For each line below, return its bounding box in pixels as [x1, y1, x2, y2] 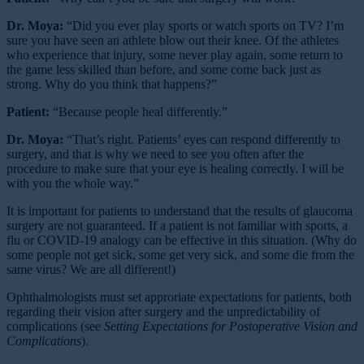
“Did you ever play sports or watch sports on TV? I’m [67, 18, 344, 32]
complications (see [6, 318, 104, 333]
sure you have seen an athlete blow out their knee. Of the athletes [6, 32, 339, 47]
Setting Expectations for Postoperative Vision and [104, 318, 357, 333]
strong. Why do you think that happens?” [6, 76, 217, 91]
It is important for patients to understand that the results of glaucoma [6, 203, 353, 218]
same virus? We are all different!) [6, 262, 175, 276]
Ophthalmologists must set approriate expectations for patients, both [6, 289, 352, 304]
